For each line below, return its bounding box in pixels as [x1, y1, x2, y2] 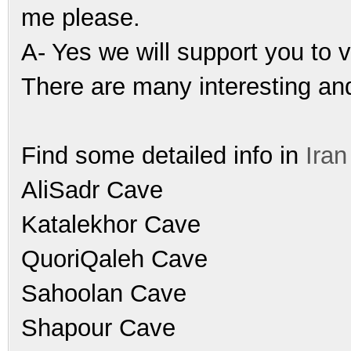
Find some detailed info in [21, 141, 306, 169]
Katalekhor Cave [21, 210, 201, 238]
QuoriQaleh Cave [21, 244, 208, 273]
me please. [21, 3, 140, 31]
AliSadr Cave [21, 175, 163, 204]
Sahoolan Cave [21, 279, 186, 307]
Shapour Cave [21, 313, 175, 342]
